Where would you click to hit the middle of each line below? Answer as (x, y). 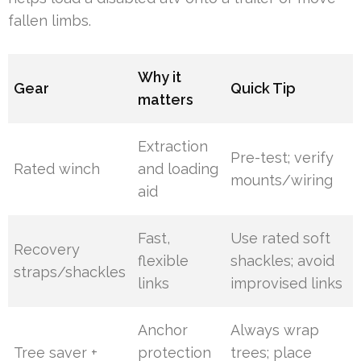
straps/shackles (70, 272)
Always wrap (275, 330)
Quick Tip (263, 89)
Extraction (173, 147)
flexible (164, 261)
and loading (178, 169)
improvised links (287, 284)
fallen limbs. (50, 21)
